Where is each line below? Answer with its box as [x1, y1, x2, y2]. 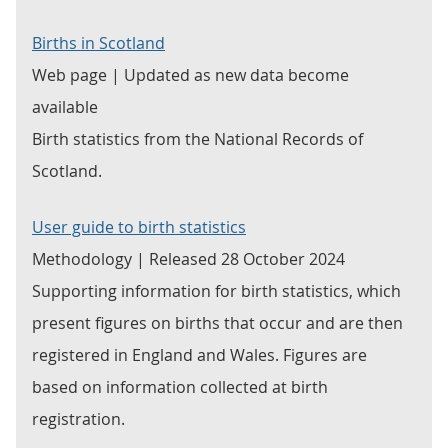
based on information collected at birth [32, 376, 328, 398]
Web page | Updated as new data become [32, 64, 349, 86]
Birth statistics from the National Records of [32, 128, 363, 150]
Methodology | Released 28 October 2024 [32, 248, 345, 270]
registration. [32, 408, 125, 430]
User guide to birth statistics [32, 216, 246, 238]
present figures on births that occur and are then [32, 312, 403, 334]
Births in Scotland [32, 32, 165, 54]
